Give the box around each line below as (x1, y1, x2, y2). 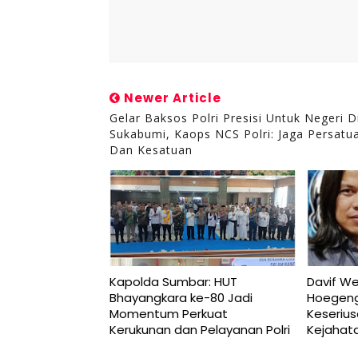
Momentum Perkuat (109, 304, 228, 322)
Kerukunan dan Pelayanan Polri (109, 320, 290, 338)
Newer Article (121, 89, 221, 106)
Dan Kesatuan (109, 141, 193, 157)
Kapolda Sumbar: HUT (109, 272, 237, 290)
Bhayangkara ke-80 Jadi (109, 288, 253, 306)
